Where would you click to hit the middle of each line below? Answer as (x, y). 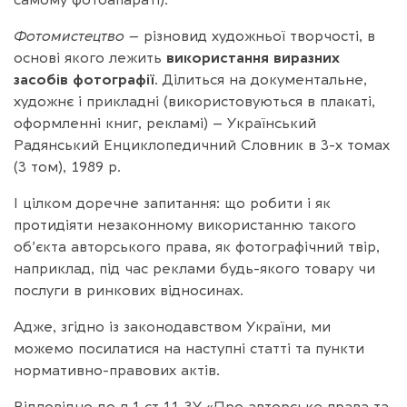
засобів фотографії (84, 79)
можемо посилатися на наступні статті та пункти (189, 348)
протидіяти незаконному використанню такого (185, 225)
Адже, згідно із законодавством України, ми (172, 327)
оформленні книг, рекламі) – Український (165, 123)
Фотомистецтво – (79, 36)
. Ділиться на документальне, (261, 79)
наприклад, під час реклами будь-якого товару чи (194, 268)
